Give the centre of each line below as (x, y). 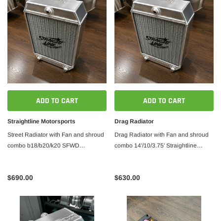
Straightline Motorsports (41, 121)
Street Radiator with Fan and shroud (56, 135)
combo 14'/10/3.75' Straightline (156, 146)
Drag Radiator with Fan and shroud (162, 135)
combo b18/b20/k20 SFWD (43, 146)
